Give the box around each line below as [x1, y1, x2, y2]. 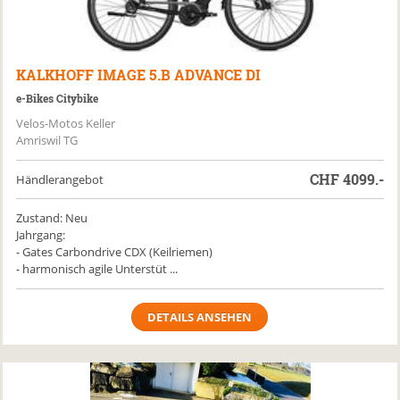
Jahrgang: [16, 227, 66, 243]
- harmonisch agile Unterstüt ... [16, 261, 179, 277]
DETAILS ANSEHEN [147, 309, 253, 325]
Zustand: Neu [16, 210, 88, 226]
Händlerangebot [16, 171, 104, 187]
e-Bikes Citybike [16, 91, 99, 105]
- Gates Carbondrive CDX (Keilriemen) [16, 244, 213, 260]
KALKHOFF [16, 65, 95, 84]
